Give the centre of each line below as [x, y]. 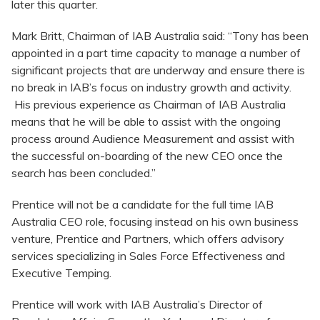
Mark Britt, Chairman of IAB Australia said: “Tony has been [160, 36]
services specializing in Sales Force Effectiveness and [148, 256]
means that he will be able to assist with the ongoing [146, 122]
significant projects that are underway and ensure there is [158, 70]
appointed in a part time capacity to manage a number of [156, 53]
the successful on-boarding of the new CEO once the [147, 156]
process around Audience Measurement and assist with [153, 139]
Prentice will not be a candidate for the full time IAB [142, 205]
